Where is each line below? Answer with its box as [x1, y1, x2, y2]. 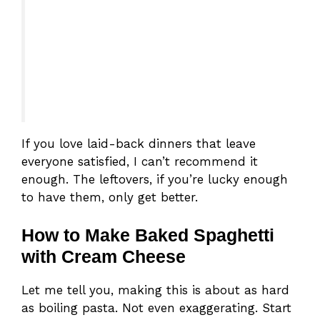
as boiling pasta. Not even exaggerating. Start [21, 301, 291, 316]
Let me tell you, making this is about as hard [21, 283, 289, 298]
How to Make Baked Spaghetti [21, 225, 274, 246]
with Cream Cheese [21, 246, 186, 267]
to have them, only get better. [21, 189, 198, 204]
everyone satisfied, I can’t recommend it [21, 154, 258, 169]
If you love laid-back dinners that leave [21, 136, 256, 151]
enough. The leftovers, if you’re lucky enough [21, 171, 288, 186]
